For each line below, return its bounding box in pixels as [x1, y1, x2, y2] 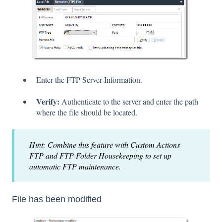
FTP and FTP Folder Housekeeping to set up [29, 150, 171, 161]
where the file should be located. [36, 107, 137, 118]
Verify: [36, 96, 61, 108]
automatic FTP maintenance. [29, 161, 121, 171]
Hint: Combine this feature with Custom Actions [29, 139, 180, 150]
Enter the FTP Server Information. [36, 74, 142, 85]
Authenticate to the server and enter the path [61, 96, 198, 107]
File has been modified [12, 194, 102, 205]
